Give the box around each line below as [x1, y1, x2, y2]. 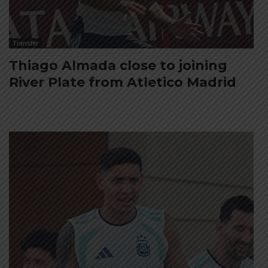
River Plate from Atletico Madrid [9, 74, 236, 91]
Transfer [13, 39, 38, 48]
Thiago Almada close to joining [9, 57, 227, 74]
